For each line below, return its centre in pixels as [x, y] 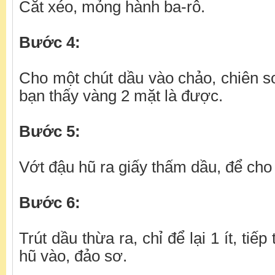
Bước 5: [50, 132]
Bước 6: [50, 203]
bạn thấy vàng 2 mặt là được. [121, 96]
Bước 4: [50, 43]
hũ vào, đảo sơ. [73, 256]
